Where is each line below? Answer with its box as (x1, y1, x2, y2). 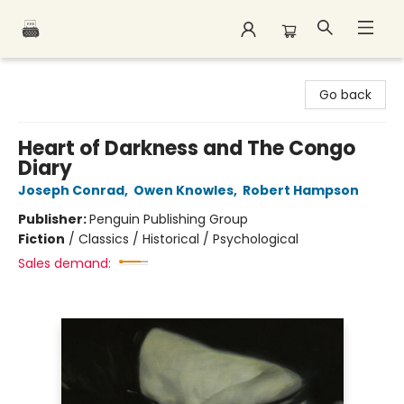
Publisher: (18, 210, 89, 228)
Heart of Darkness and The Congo (18, 134, 355, 162)
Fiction (18, 230, 65, 248)
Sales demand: (18, 254, 111, 272)
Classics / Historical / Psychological (78, 230, 298, 248)
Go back (319, 86, 372, 104)
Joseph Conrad (18, 181, 124, 199)
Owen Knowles (133, 181, 234, 199)
